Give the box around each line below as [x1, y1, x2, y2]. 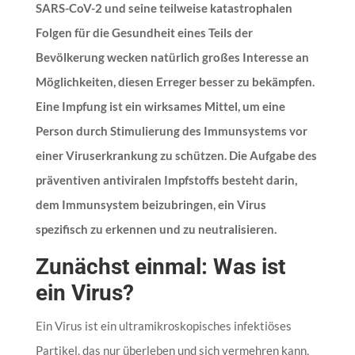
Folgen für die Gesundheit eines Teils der [35, 25, 253, 40]
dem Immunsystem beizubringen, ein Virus [35, 197, 266, 212]
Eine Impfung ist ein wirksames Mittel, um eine [35, 98, 285, 113]
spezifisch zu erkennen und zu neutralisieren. [35, 221, 277, 236]
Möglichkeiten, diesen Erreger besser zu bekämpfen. [35, 74, 315, 89]
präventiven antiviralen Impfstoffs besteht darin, [35, 172, 297, 187]
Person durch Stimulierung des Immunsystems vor [35, 123, 307, 138]
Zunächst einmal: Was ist [35, 253, 285, 280]
